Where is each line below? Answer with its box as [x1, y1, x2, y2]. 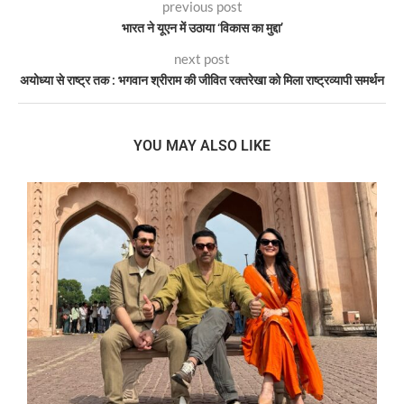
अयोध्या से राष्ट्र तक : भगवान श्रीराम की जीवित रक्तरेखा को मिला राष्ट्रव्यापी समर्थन [20, 73, 384, 88]
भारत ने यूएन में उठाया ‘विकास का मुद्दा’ [121, 21, 283, 36]
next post [174, 50, 230, 68]
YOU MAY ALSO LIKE [133, 137, 271, 155]
